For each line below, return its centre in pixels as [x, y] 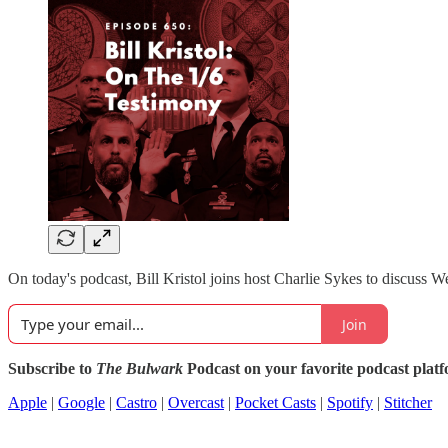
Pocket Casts [275, 402]
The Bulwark [139, 368]
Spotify [350, 402]
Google [81, 402]
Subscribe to [52, 368]
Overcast [196, 402]
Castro [136, 402]
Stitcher [408, 402]
